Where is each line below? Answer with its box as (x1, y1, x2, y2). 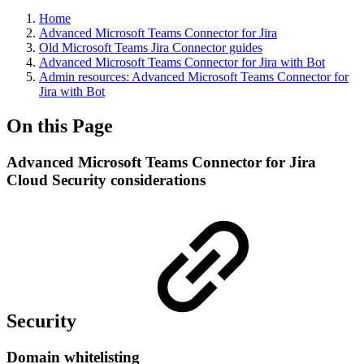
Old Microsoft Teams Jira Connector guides (39, 41, 262, 54)
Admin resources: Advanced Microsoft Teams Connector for (39, 70, 349, 84)
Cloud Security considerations (6, 171, 206, 188)
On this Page (6, 115, 113, 136)
